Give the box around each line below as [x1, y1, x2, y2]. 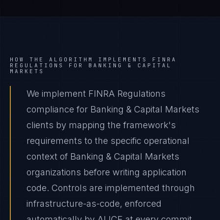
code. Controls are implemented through [27, 183, 195, 193]
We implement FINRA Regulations [27, 88, 165, 99]
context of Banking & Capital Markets [27, 151, 179, 162]
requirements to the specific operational [27, 136, 190, 146]
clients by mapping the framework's [27, 120, 176, 130]
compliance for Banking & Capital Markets [27, 104, 199, 114]
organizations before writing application [27, 167, 187, 177]
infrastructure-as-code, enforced [27, 198, 162, 209]
